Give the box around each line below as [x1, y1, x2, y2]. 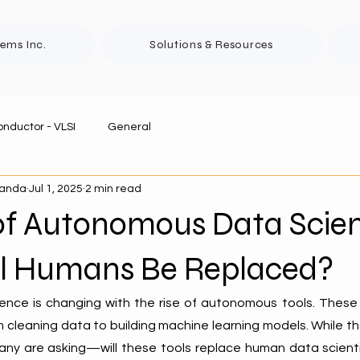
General [108, 121, 151, 133]
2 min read [85, 182, 141, 194]
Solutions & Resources [149, 38, 273, 51]
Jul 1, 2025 [29, 182, 83, 194]
